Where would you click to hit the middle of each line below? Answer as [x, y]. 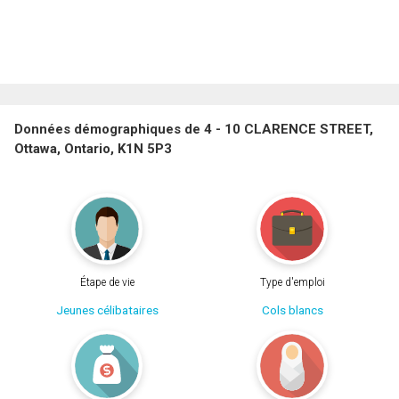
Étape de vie [107, 282]
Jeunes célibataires [107, 309]
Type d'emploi [292, 282]
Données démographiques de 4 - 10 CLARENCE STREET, [194, 130]
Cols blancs [292, 309]
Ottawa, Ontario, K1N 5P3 [93, 149]
